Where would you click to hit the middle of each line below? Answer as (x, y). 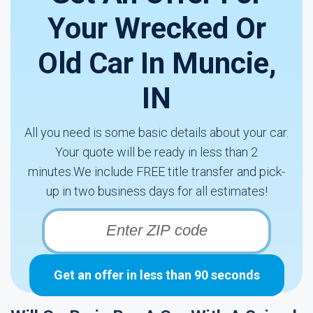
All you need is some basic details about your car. (156, 132)
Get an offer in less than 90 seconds (156, 275)
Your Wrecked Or (156, 28)
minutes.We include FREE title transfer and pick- (156, 172)
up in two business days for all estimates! (156, 191)
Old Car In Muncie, (156, 63)
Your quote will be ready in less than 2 (156, 152)
